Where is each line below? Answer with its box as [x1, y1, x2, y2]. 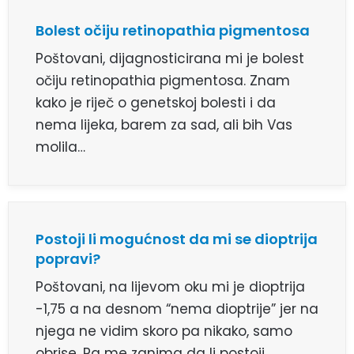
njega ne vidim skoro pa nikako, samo [36, 322, 292, 341]
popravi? [36, 249, 100, 269]
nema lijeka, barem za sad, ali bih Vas [36, 115, 292, 135]
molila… [36, 137, 85, 157]
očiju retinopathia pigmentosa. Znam [36, 71, 290, 91]
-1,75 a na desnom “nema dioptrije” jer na [36, 299, 318, 319]
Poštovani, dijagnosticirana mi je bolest [36, 49, 304, 69]
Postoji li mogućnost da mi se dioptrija [36, 229, 318, 250]
